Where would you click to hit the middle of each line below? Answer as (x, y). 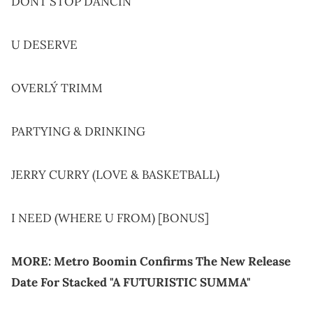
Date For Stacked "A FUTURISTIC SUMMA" (131, 283)
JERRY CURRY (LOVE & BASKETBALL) (115, 175)
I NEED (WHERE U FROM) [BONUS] (110, 218)
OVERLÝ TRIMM (57, 88)
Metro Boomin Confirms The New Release (172, 262)
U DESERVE (44, 45)
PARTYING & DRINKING (78, 132)
